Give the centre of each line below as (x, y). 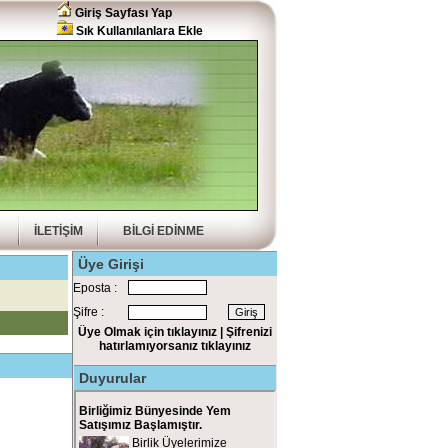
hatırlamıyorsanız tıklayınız (175, 346)
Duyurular (112, 378)
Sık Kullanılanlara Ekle (138, 31)
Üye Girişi (111, 264)
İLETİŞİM (58, 231)
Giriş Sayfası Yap (122, 13)
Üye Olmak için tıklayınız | (152, 332)
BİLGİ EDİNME (163, 231)
